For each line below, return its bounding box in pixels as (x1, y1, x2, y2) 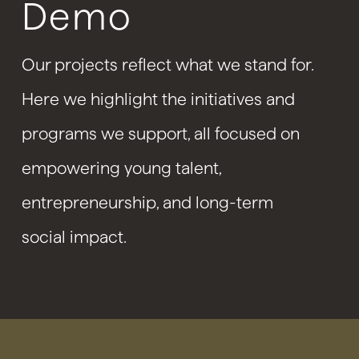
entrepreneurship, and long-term (21, 192, 273, 212)
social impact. (21, 227, 127, 246)
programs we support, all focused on (21, 123, 300, 143)
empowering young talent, (21, 158, 221, 177)
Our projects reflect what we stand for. (21, 54, 313, 74)
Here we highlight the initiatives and (21, 89, 295, 108)
